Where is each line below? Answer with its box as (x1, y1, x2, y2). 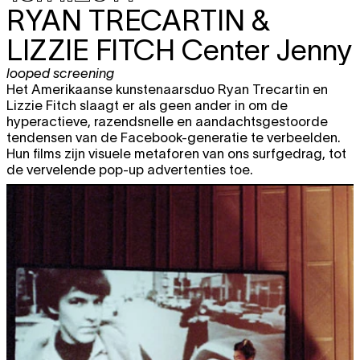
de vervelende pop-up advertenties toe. (6, 162, 253, 178)
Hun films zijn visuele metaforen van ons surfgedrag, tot (6, 146, 346, 162)
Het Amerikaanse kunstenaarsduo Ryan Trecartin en (6, 82, 328, 97)
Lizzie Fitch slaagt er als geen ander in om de (6, 98, 288, 113)
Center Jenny (175, 34, 352, 67)
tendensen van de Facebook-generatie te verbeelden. (6, 130, 341, 145)
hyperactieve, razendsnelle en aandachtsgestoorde (6, 114, 328, 129)
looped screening (6, 66, 114, 81)
